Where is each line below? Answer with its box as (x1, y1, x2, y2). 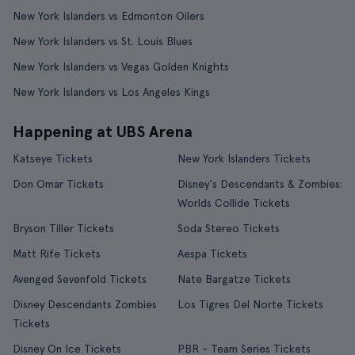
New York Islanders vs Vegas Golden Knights (13, 60, 229, 73)
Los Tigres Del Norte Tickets (177, 298, 323, 311)
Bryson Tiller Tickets (13, 222, 114, 235)
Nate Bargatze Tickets (177, 273, 291, 285)
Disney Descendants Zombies (13, 298, 157, 311)
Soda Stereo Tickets (177, 222, 280, 235)
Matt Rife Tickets (13, 247, 101, 260)
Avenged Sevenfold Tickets (13, 273, 147, 285)
